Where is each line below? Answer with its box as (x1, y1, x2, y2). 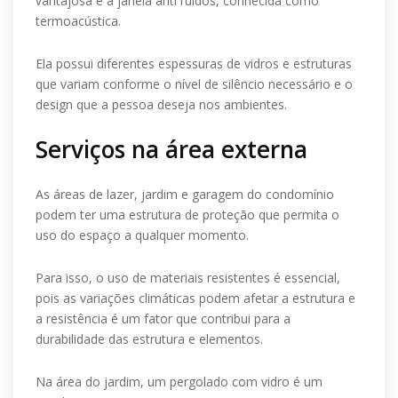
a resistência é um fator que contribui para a (36, 310, 291, 327)
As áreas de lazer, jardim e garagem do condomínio (36, 186, 334, 203)
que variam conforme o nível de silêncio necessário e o (36, 76, 353, 92)
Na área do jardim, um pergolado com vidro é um (36, 373, 322, 390)
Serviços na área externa (36, 133, 307, 165)
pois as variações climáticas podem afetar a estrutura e (36, 290, 355, 306)
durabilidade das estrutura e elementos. (36, 330, 263, 347)
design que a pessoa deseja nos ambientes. (36, 96, 287, 113)
